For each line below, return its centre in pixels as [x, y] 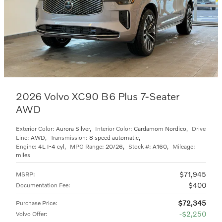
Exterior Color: [35, 128]
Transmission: [69, 137]
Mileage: [184, 146]
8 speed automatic [114, 137]
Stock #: [140, 146]
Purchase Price [36, 203]
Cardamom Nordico [160, 128]
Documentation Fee [42, 185]
